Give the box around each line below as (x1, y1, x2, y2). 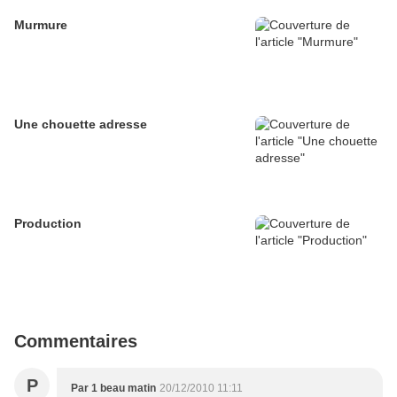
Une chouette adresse (14, 117, 147, 132)
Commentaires (14, 331, 137, 352)
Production (14, 216, 82, 231)
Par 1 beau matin (71, 382, 156, 395)
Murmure (14, 18, 67, 33)
